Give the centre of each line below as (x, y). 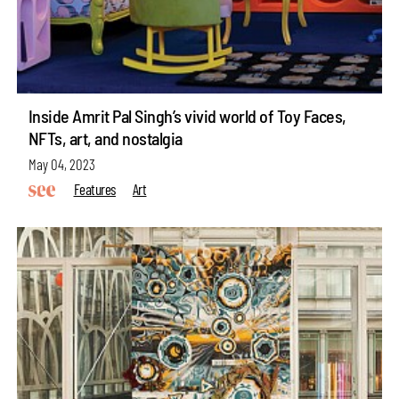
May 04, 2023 (61, 163)
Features (94, 188)
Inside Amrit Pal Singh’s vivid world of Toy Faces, (187, 116)
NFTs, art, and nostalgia (105, 138)
